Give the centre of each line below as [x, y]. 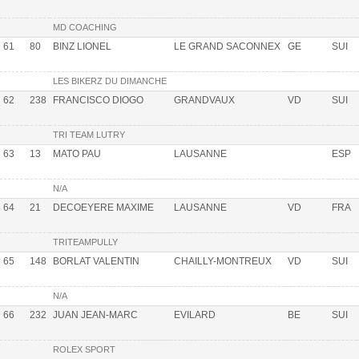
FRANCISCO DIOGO [98, 100]
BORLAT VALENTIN [96, 261]
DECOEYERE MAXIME [103, 207]
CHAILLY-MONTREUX [223, 261]
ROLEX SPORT [84, 349]
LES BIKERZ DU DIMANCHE [110, 81]
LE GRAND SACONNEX [227, 46]
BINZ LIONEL [82, 46]
